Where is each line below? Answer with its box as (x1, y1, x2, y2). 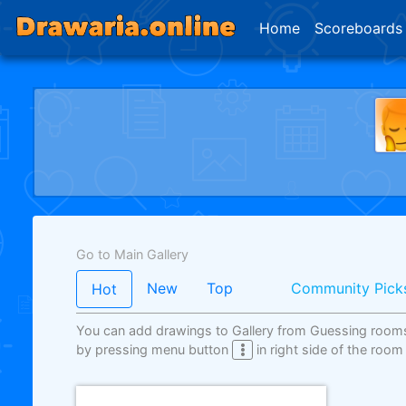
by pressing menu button (76, 342, 232, 358)
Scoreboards (314, 18, 402, 37)
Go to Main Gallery (76, 246, 188, 262)
